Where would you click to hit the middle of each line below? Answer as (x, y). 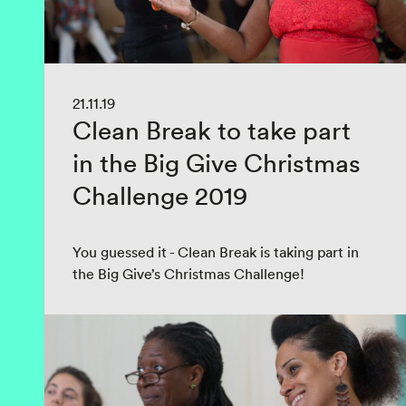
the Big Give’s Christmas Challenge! (188, 274)
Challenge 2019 (160, 196)
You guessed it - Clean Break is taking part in (216, 252)
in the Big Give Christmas (217, 163)
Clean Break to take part (212, 130)
